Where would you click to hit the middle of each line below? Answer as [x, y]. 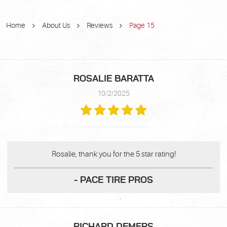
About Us [56, 25]
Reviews [100, 25]
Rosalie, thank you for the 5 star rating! [113, 154]
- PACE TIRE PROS [113, 180]
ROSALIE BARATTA [113, 79]
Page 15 [142, 25]
